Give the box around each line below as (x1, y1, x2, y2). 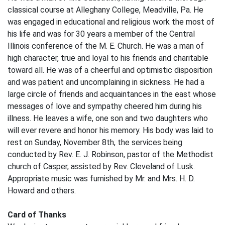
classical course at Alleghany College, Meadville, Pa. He (8, 5, 203, 15)
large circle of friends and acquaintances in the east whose (8, 89, 216, 99)
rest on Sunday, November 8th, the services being (8, 138, 182, 147)
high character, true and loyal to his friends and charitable (8, 53, 208, 63)
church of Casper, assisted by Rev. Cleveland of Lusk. (8, 162, 195, 171)
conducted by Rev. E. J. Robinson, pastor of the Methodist (8, 150, 213, 159)
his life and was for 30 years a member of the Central (8, 29, 195, 39)
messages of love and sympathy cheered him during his (8, 101, 202, 111)
